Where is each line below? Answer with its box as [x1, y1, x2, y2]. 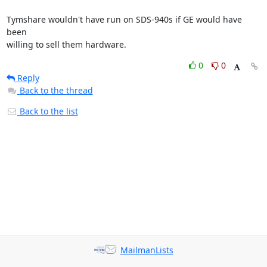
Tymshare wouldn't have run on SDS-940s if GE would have [6, 14, 242, 25]
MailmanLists [120, 244, 173, 256]
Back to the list [17, 105, 78, 117]
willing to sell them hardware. [6, 39, 126, 50]
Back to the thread [19, 85, 93, 96]
